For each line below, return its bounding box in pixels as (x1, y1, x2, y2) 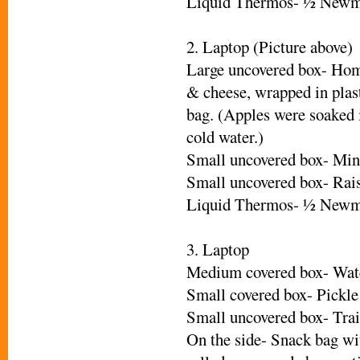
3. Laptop (186, 237, 249, 260)
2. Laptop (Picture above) (186, 35, 353, 58)
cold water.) (186, 125, 264, 148)
